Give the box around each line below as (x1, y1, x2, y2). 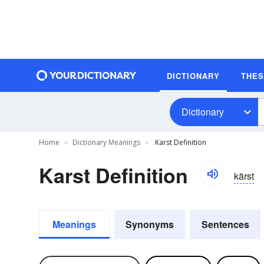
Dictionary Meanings (72, 137, 140, 147)
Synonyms (126, 217, 174, 231)
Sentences (201, 217, 249, 231)
